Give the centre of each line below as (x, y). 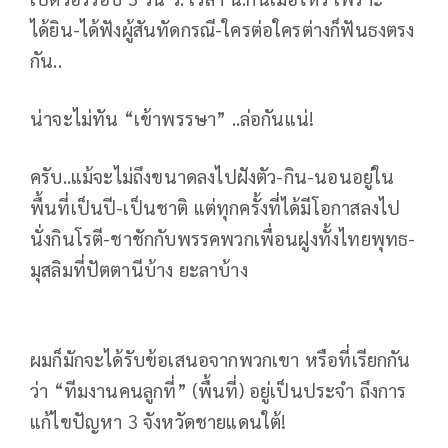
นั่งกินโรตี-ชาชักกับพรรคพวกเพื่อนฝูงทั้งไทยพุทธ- (223, 237)
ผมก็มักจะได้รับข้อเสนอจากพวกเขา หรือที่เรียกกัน (220, 358)
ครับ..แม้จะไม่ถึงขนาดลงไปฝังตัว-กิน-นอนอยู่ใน (212, 175)
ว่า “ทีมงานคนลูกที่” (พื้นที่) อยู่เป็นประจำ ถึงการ (218, 389)
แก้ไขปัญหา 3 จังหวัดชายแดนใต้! (158, 420)
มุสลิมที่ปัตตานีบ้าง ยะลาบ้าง (139, 268)
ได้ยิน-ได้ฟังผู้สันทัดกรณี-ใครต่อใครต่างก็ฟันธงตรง (222, 28)
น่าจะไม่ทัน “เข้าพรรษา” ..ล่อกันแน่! (172, 117)
